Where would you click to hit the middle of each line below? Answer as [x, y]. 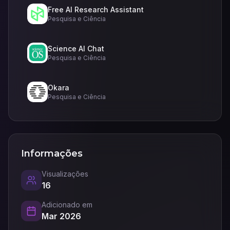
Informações [52, 154]
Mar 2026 [61, 216]
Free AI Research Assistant [96, 9]
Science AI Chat [76, 49]
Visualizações [65, 174]
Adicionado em [67, 205]
